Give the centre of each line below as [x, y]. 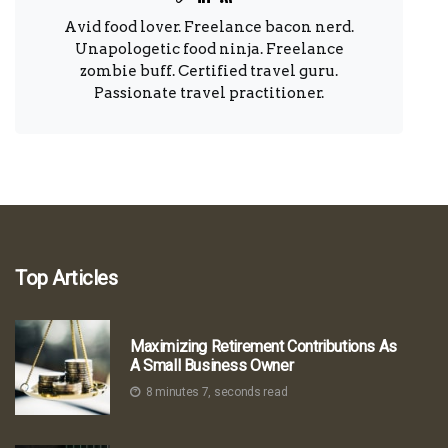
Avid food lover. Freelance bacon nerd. [209, 27]
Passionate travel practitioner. [209, 93]
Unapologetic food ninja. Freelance [209, 49]
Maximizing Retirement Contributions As [263, 346]
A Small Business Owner [212, 365]
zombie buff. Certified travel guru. [209, 71]
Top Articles [66, 278]
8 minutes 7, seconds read [216, 391]
